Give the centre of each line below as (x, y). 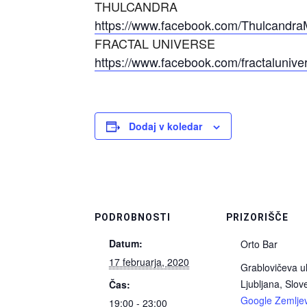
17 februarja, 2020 (149, 262)
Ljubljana (260, 284)
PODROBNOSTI (133, 218)
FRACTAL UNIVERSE (155, 44)
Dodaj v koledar (165, 126)
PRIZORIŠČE (257, 218)
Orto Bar (259, 244)
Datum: (126, 244)
